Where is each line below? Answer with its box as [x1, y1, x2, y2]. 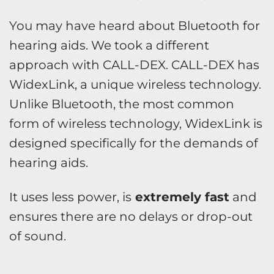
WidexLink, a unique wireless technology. [9, 76, 261, 92]
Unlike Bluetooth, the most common [9, 96, 234, 111]
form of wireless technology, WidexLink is [9, 116, 262, 131]
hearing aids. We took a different [9, 37, 209, 53]
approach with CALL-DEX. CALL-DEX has [9, 57, 259, 72]
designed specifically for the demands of [9, 135, 258, 150]
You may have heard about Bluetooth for [9, 18, 260, 33]
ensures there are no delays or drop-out [9, 209, 253, 224]
